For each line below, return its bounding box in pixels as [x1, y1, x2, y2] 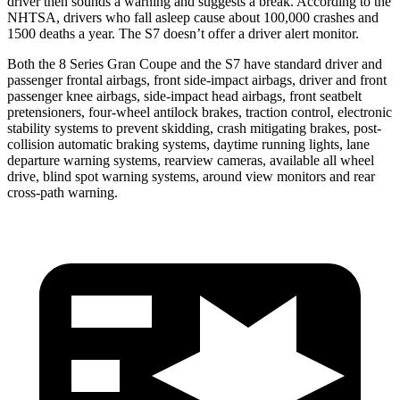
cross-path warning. [7, 184, 118, 200]
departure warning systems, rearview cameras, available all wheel [7, 152, 374, 168]
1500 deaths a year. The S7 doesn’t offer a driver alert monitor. [7, 25, 359, 41]
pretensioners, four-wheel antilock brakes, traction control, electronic [7, 104, 392, 120]
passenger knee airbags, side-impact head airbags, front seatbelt [7, 87, 362, 104]
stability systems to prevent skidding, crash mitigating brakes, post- [7, 120, 381, 136]
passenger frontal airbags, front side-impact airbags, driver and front [7, 71, 387, 87]
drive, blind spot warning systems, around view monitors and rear [7, 168, 375, 184]
